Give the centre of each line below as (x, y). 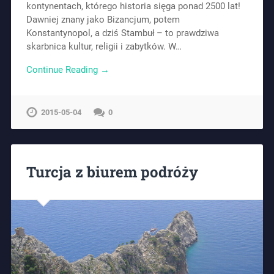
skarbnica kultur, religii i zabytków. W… (104, 46)
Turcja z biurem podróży (112, 172)
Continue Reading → (68, 70)
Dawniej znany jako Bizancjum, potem (103, 19)
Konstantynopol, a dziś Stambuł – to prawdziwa (122, 33)
